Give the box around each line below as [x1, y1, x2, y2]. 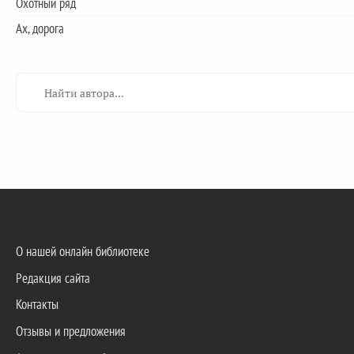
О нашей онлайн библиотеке [16, 242, 149, 260]
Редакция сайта [16, 269, 90, 287]
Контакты [16, 296, 58, 314]
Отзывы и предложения [16, 322, 126, 341]
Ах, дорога [16, 20, 64, 38]
